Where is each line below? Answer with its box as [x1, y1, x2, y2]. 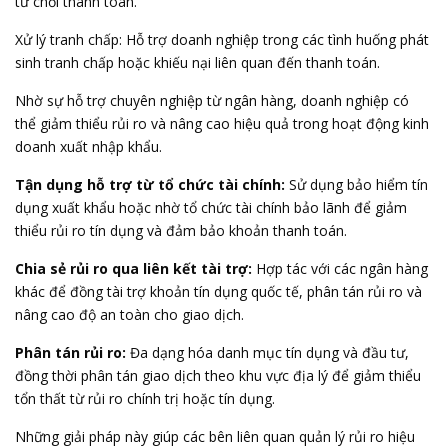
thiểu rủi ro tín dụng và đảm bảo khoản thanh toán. [15, 221, 347, 240]
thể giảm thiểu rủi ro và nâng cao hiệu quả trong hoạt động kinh [15, 114, 429, 133]
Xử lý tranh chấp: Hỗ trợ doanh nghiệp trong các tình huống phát [15, 30, 429, 49]
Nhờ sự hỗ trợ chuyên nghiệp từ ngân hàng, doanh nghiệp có [15, 91, 409, 110]
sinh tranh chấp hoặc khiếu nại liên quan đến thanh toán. [15, 53, 380, 72]
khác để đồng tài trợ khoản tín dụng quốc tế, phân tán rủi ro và [15, 282, 422, 301]
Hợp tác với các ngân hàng [252, 259, 428, 278]
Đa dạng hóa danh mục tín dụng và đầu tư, [126, 343, 409, 362]
